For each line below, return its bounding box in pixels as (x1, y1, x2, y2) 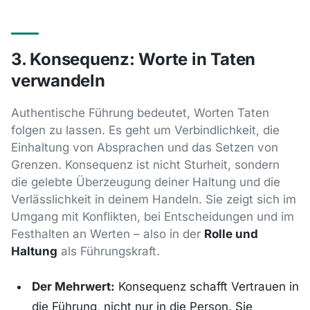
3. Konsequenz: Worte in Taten (11, 49, 256, 70)
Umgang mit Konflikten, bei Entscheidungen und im (11, 210, 294, 224)
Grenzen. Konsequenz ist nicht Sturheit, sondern (11, 158, 280, 172)
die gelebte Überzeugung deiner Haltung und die (11, 175, 280, 190)
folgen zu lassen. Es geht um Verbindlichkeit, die (11, 123, 280, 138)
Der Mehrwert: (31, 280, 115, 294)
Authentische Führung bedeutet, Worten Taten (11, 106, 269, 120)
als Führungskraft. (57, 244, 160, 259)
